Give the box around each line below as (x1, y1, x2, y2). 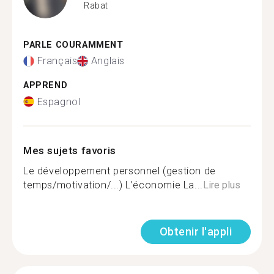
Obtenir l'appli (159, 224, 232, 238)
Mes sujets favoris (23, 144, 116, 157)
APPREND (23, 80, 68, 91)
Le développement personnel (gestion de (23, 165, 216, 177)
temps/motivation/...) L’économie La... (23, 179, 203, 191)
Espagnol (37, 95, 81, 108)
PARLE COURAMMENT (23, 39, 124, 50)
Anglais (91, 55, 125, 67)
